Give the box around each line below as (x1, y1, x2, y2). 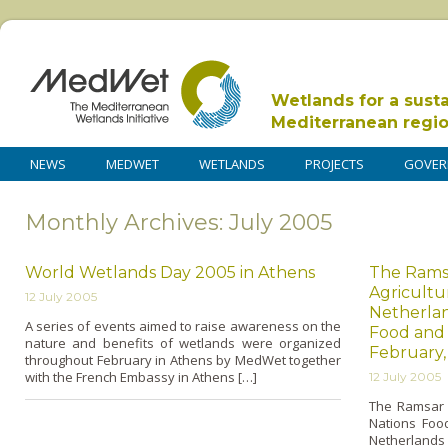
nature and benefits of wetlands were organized (25, 333, 341, 352)
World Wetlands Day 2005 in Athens (25, 262, 315, 282)
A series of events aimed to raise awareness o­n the (25, 316, 341, 335)
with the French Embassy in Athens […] (25, 367, 257, 386)
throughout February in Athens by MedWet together (25, 350, 341, 369)
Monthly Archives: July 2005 (25, 208, 332, 236)
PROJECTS (305, 155, 364, 173)
